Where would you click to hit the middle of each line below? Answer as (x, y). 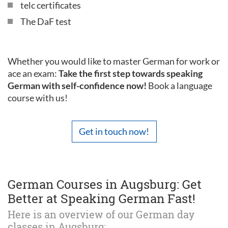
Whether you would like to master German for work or (114, 61)
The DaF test (46, 21)
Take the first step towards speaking (131, 73)
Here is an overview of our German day (101, 214)
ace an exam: (33, 73)
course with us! (38, 98)
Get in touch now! (114, 131)
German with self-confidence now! (77, 85)
